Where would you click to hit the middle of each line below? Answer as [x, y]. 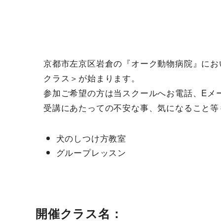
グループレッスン [91, 152]
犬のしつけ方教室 [91, 138]
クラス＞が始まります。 [92, 78]
